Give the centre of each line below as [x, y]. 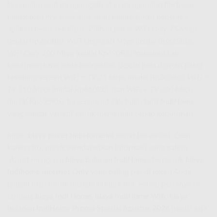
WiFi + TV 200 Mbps [160, 89]
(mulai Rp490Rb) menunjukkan [127, 53]
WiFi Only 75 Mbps [166, 29]
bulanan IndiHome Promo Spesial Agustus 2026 [88, 209]
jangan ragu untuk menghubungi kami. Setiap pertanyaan [103, 184]
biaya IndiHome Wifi [130, 196]
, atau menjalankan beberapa [139, 17]
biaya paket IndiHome [66, 136]
